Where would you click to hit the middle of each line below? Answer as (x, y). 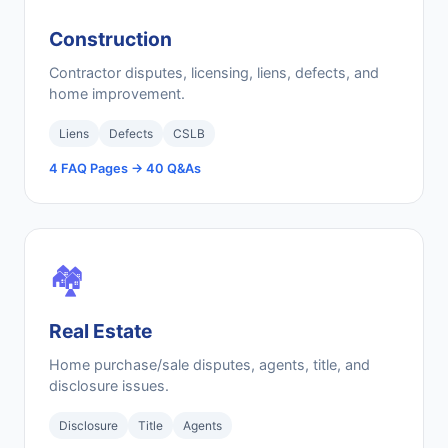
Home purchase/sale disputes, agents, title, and (209, 364)
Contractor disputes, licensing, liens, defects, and (214, 72)
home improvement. (117, 93)
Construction (110, 39)
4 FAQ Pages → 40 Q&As (125, 168)
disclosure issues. (109, 385)
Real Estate (100, 331)
